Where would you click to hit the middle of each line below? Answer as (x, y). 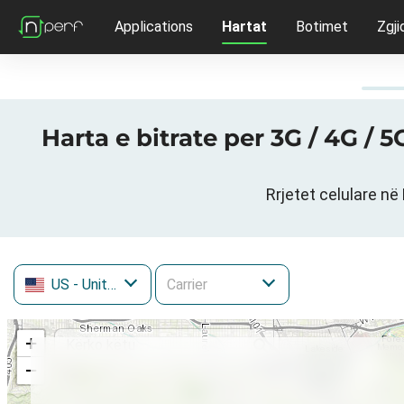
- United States (91, 285)
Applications (154, 27)
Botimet (322, 27)
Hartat (244, 27)
